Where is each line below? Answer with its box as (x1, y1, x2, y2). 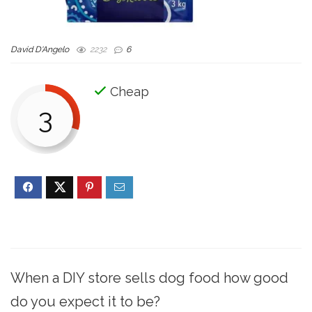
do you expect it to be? (10, 292, 160, 310)
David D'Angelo (10, 45, 69, 54)
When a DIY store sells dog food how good (10, 269, 288, 286)
